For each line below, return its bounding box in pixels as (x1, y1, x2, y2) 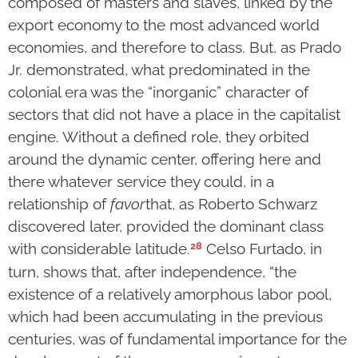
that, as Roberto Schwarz (145, 195, 317, 213)
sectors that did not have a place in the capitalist (8, 105, 340, 124)
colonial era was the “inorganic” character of (8, 83, 308, 101)
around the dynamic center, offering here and (8, 150, 321, 169)
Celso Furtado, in (202, 240, 322, 258)
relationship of (8, 195, 110, 213)
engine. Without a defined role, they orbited (8, 128, 309, 146)
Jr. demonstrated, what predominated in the (8, 61, 310, 79)
